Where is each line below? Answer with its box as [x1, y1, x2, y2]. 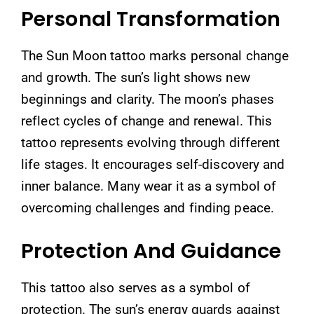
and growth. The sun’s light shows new [21, 69, 250, 86]
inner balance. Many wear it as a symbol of [21, 178, 277, 194]
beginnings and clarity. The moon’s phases [21, 91, 275, 107]
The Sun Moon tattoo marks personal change [21, 48, 289, 64]
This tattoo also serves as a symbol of [21, 279, 250, 296]
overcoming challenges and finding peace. [21, 200, 275, 216]
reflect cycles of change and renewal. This [21, 113, 273, 129]
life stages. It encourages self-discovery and [21, 156, 285, 172]
